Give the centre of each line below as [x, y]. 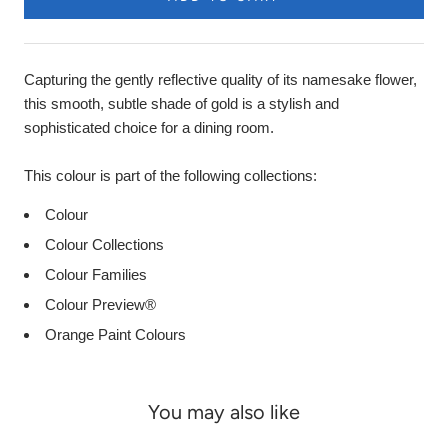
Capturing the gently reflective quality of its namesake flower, [220, 79]
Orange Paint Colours [115, 334]
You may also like [224, 412]
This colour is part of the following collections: [170, 175]
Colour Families [96, 274]
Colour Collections [104, 244]
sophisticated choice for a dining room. [149, 127]
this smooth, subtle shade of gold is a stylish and [181, 103]
